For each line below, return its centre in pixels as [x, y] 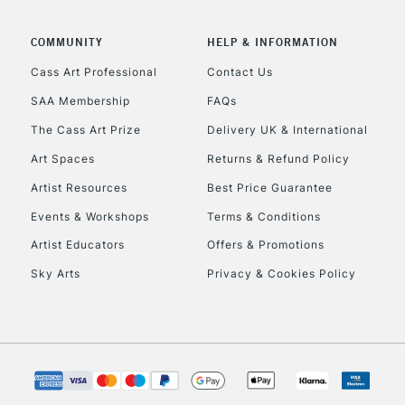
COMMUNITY [66, 42]
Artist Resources [79, 187]
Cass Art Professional [94, 71]
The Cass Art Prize [85, 129]
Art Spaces [62, 158]
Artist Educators [77, 245]
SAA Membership [80, 100]
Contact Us [240, 71]
